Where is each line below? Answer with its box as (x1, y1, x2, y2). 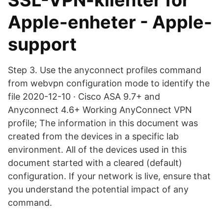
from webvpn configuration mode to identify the (8, 78, 210, 88)
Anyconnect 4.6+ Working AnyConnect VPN (8, 105, 192, 115)
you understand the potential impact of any (8, 184, 189, 194)
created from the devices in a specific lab (8, 131, 179, 141)
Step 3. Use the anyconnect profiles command (8, 65, 201, 75)
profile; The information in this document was (8, 118, 198, 128)
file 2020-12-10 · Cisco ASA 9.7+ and (8, 91, 160, 102)
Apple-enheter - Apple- (8, 11, 212, 33)
